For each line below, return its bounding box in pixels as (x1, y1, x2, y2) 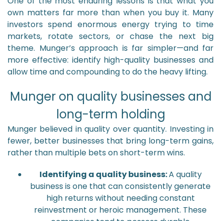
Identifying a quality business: (39, 169, 169, 180)
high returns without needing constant (46, 192, 195, 204)
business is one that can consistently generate (30, 181, 211, 192)
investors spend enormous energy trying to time (7, 19, 214, 30)
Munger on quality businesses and (9, 88, 212, 105)
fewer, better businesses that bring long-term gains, (7, 135, 214, 147)
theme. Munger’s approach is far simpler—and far (7, 42, 214, 54)
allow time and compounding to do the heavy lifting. (7, 66, 208, 77)
